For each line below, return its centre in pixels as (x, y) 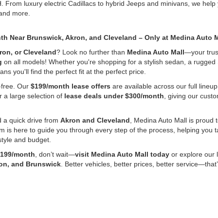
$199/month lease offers (71, 86)
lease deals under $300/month (114, 96)
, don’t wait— (55, 154)
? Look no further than (92, 52)
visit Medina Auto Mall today (122, 154)
